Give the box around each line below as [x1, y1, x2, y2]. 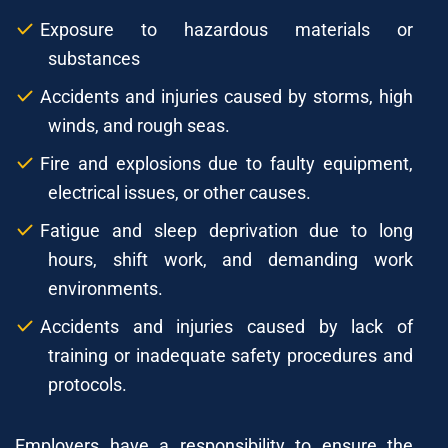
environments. [48, 277, 163, 299]
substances [48, 47, 140, 69]
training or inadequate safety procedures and [48, 344, 413, 366]
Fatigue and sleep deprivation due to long [40, 219, 413, 241]
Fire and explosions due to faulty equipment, [40, 152, 413, 174]
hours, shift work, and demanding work [48, 248, 413, 270]
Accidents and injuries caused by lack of [40, 315, 413, 337]
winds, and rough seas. [48, 114, 230, 136]
